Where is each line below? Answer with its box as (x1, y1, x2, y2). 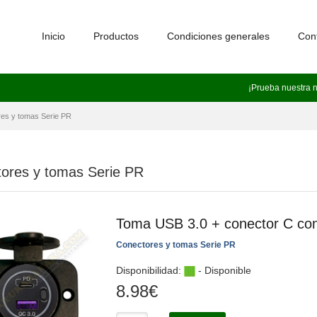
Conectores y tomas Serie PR (116, 240, 236, 250)
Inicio (42, 30, 65, 42)
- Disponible (195, 265, 251, 276)
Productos (93, 30, 139, 42)
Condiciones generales (167, 30, 270, 42)
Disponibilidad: (116, 265, 184, 276)
